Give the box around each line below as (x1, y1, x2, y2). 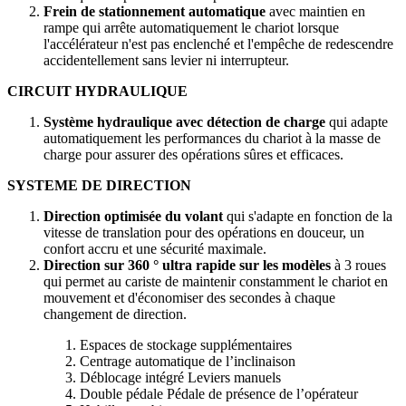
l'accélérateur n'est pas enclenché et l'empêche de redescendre (43, 36, 393, 53)
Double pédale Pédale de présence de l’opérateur (80, 386, 358, 402)
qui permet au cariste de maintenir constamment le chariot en (43, 274, 388, 290)
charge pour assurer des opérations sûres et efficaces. (43, 147, 343, 163)
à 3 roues (331, 257, 386, 274)
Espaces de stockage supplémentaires (80, 337, 292, 353)
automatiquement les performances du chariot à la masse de (43, 130, 381, 147)
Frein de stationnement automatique (43, 4, 266, 20)
